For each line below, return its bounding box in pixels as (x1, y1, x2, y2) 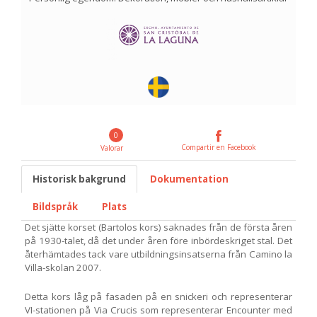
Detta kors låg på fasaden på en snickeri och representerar (25, 289, 292, 303)
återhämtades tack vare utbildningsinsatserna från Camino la (25, 247, 292, 260)
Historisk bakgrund (33, 172, 126, 185)
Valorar (94, 142, 123, 153)
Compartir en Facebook (181, 142, 256, 152)
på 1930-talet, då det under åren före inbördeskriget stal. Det (25, 234, 292, 247)
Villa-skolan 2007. (25, 260, 101, 274)
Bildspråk (33, 200, 78, 213)
